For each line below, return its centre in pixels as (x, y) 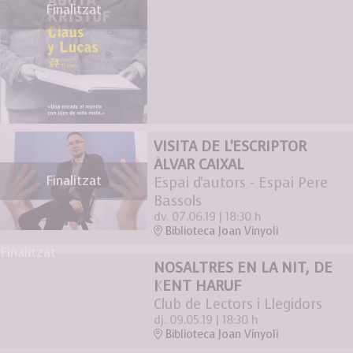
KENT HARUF (197, 286)
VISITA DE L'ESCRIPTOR (230, 147)
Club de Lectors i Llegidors (238, 305)
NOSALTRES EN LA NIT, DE (243, 268)
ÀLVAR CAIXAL (199, 165)
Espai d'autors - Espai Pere (240, 183)
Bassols (177, 201)
